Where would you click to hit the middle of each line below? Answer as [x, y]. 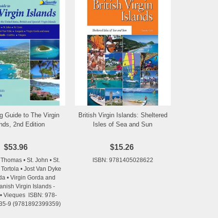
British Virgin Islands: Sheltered [123, 115]
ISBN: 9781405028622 [123, 160]
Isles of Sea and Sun [123, 124]
